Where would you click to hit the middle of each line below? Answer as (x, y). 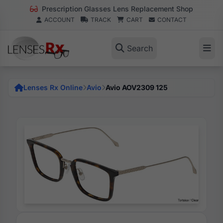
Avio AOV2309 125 (137, 87)
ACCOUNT (59, 20)
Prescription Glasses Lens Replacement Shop (116, 9)
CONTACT (172, 20)
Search (140, 48)
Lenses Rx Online (53, 87)
